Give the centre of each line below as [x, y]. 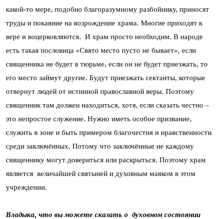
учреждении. [26, 187]
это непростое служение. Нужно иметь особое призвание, [99, 119]
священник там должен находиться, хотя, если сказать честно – [108, 105]
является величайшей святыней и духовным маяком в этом [101, 174]
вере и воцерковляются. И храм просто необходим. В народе [104, 37]
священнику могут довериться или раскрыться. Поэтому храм [106, 160]
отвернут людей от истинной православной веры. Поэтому [100, 91]
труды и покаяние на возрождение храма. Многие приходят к [104, 23]
